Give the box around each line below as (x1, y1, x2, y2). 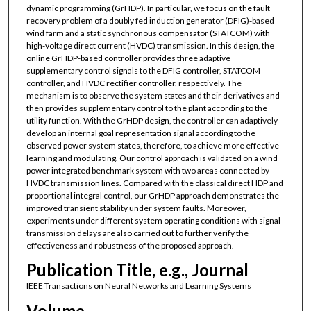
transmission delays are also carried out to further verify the (26, 227, 249, 238)
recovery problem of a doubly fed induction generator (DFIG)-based (26, 15, 274, 26)
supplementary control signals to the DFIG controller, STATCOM (26, 65, 260, 76)
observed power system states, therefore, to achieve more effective (26, 140, 279, 151)
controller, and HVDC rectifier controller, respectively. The (26, 77, 242, 88)
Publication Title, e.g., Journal (26, 260, 249, 280)
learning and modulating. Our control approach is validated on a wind (26, 152, 278, 163)
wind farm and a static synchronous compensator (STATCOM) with (26, 27, 270, 38)
